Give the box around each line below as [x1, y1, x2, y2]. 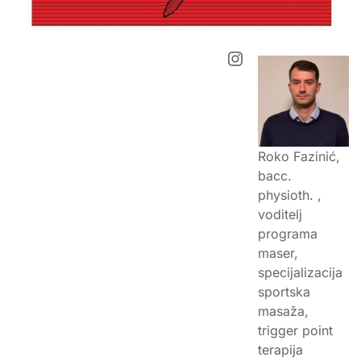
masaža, [258, 302, 309, 319]
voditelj [258, 205, 302, 222]
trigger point [258, 322, 333, 338]
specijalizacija [258, 263, 342, 280]
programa [258, 225, 317, 242]
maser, [258, 244, 298, 261]
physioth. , [258, 186, 322, 203]
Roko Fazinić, [258, 147, 340, 164]
